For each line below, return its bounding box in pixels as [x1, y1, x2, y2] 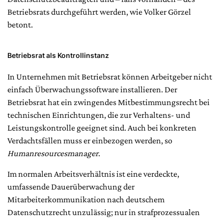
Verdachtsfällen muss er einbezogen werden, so [7, 136, 172, 146]
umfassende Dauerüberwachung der [7, 182, 135, 192]
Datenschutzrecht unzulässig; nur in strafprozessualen [7, 207, 200, 218]
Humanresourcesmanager [7, 148, 98, 159]
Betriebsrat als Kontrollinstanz [7, 51, 109, 60]
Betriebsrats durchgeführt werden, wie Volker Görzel [7, 7, 191, 17]
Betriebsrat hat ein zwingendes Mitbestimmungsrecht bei [7, 97, 210, 108]
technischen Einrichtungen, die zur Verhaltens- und [7, 110, 190, 120]
